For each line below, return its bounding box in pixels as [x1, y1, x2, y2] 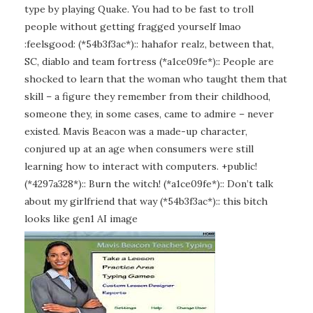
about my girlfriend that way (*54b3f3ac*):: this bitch [24, 195, 268, 208]
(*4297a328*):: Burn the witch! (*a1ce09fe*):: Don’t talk [24, 177, 273, 190]
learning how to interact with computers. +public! [24, 160, 257, 173]
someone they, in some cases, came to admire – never [24, 108, 274, 120]
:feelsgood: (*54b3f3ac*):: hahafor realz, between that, [24, 38, 274, 50]
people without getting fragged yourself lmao [24, 20, 241, 33]
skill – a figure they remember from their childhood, [24, 90, 270, 103]
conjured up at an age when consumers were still [24, 143, 254, 155]
